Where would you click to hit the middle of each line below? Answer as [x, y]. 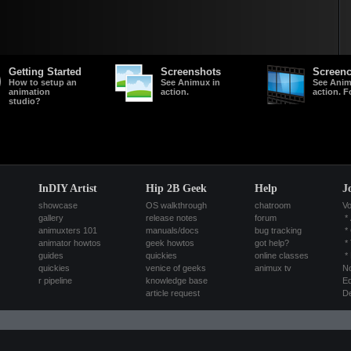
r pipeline [55, 280]
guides [51, 255]
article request [173, 293]
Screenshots [190, 72]
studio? [24, 101]
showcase [58, 205]
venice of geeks [176, 268]
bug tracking [278, 230]
